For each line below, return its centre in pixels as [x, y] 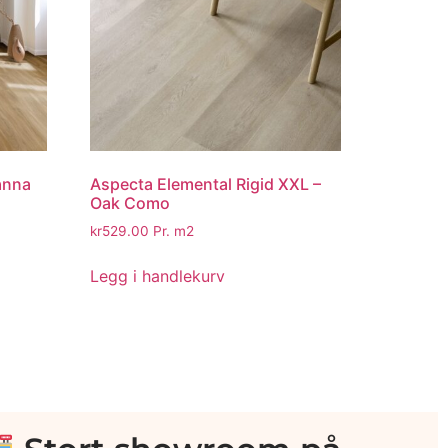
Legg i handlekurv [158, 275]
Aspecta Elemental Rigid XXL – [206, 184]
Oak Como [130, 203]
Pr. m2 [172, 231]
